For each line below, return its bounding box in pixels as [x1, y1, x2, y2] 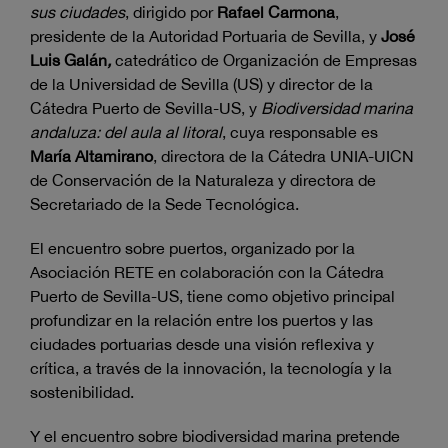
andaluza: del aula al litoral [30, 123, 222, 142]
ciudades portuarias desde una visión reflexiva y [30, 335, 374, 354]
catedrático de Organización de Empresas [111, 51, 417, 70]
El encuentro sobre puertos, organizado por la [30, 239, 355, 258]
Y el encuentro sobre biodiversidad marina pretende [30, 427, 400, 446]
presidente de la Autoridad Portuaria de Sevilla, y [30, 27, 381, 46]
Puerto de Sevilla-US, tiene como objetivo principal [30, 287, 395, 306]
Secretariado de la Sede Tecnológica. [30, 195, 299, 214]
